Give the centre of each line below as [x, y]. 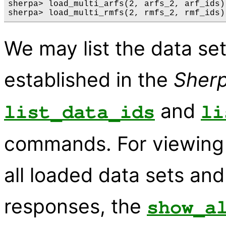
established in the [89, 79]
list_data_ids [79, 112]
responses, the [75, 206]
